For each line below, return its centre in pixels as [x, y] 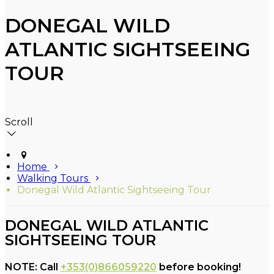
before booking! [199, 267]
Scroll [19, 122]
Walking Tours [54, 179]
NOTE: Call [33, 267]
